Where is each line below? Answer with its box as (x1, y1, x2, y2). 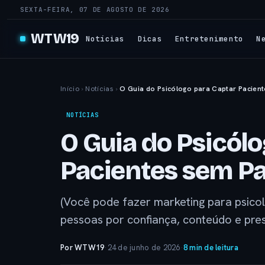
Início (60, 84, 80, 93)
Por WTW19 (60, 243, 105, 253)
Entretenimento (174, 33, 244, 44)
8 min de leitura (183, 243, 238, 253)
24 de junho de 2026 (107, 243, 180, 253)
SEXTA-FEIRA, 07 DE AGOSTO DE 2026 (20, 5, 170, 14)
